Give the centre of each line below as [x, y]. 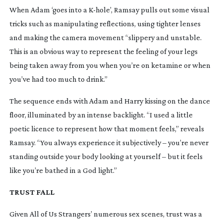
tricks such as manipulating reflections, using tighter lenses [105, 23]
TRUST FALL [32, 192]
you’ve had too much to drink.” [58, 79]
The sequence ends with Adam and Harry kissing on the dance [110, 101]
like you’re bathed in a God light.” [63, 170]
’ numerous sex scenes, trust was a [146, 214]
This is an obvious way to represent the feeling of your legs [103, 51]
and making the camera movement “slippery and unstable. [105, 37]
